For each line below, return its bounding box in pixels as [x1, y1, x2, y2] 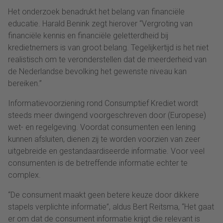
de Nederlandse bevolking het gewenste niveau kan [8, 66, 187, 76]
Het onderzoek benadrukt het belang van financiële [8, 6, 185, 16]
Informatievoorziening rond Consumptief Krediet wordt [8, 98, 198, 108]
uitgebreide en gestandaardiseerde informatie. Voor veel [8, 146, 205, 156]
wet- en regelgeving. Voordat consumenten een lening [8, 122, 196, 132]
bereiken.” [8, 78, 42, 88]
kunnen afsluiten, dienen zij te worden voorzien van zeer [8, 134, 200, 144]
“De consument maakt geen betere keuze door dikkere [8, 190, 199, 200]
